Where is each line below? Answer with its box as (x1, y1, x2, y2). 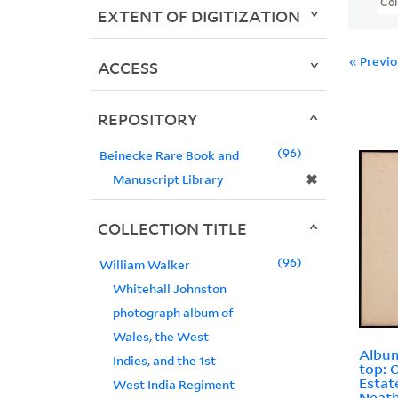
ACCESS (97, 57, 158, 79)
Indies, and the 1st (112, 352, 216, 370)
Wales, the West (112, 328, 209, 346)
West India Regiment (112, 376, 235, 394)
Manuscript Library (112, 171, 224, 188)
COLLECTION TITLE (97, 218, 247, 240)
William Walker (99, 256, 190, 274)
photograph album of (112, 304, 234, 322)
